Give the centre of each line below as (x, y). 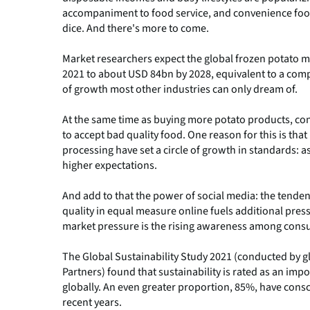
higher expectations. (110, 165)
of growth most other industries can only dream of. (180, 89)
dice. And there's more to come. (136, 28)
